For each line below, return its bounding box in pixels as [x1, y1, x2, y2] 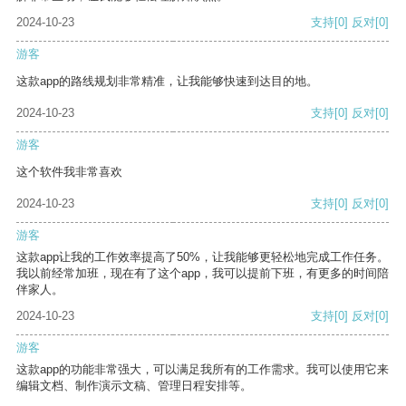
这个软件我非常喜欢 [16, 165, 122, 179]
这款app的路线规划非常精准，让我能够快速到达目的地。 [16, 74, 318, 89]
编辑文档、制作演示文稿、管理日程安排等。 [16, 379, 252, 393]
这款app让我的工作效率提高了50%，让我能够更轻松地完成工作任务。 [16, 250, 389, 265]
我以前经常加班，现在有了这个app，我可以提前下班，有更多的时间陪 [16, 266, 389, 281]
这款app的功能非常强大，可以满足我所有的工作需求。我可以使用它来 [16, 362, 389, 377]
